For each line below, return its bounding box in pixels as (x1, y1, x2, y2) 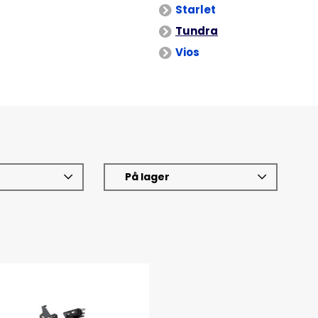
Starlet (175, 2, 216, 17)
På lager (125, 170, 170, 185)
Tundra (175, 23, 218, 38)
